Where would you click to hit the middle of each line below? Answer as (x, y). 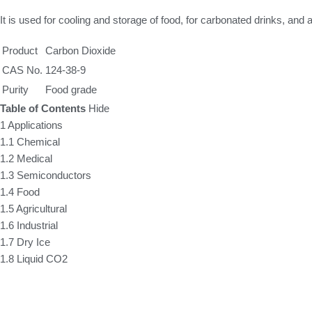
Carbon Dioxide (80, 50)
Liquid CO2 (42, 258)
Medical (34, 158)
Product (20, 50)
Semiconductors (54, 175)
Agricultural (41, 208)
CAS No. (22, 70)
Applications (35, 125)
